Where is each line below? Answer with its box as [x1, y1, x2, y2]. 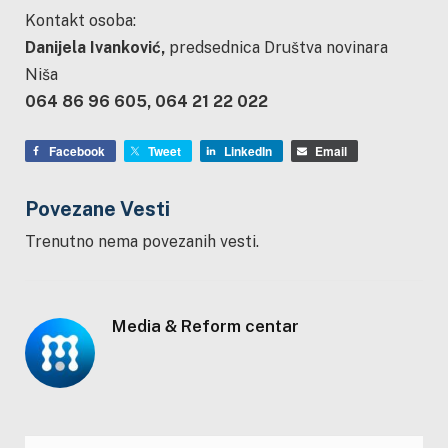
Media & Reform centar [112, 315, 299, 336]
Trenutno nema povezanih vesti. [25, 232, 259, 252]
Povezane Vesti [25, 197, 170, 221]
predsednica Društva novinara [165, 38, 388, 58]
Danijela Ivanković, [25, 38, 165, 58]
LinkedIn [224, 141, 272, 160]
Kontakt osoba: [25, 11, 136, 31]
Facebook [49, 141, 105, 160]
